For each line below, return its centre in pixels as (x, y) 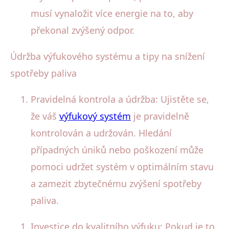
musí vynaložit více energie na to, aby (112, 13)
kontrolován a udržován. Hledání (101, 133)
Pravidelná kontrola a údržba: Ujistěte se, (120, 99)
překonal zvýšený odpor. (83, 30)
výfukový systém (95, 116)
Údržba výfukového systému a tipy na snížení (108, 56)
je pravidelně (160, 116)
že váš (45, 116)
